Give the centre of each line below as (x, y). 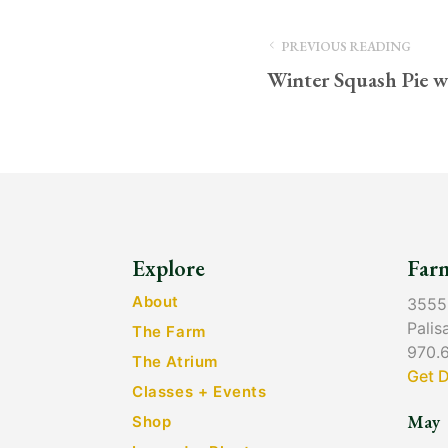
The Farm (169, 332)
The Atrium (175, 362)
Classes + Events (199, 392)
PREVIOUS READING (347, 47)
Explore (168, 268)
